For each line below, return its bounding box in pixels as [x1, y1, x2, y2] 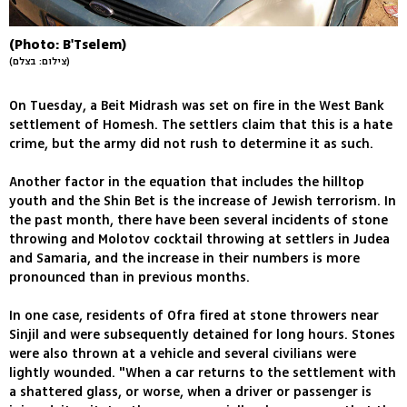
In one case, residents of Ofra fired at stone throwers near [9, 306, 379, 326]
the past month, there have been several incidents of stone [9, 211, 388, 231]
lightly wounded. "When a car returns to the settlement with [9, 363, 396, 383]
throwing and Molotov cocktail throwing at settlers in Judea [9, 230, 390, 250]
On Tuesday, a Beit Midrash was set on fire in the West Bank [9, 96, 384, 116]
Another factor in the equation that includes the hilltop [9, 173, 364, 193]
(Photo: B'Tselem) [9, 35, 126, 55]
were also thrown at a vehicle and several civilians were [9, 344, 356, 364]
